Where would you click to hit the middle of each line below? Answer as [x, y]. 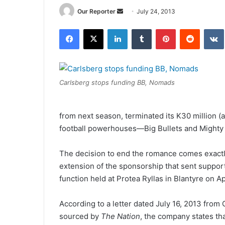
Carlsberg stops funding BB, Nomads [117, 82]
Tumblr [162, 29]
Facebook [94, 29]
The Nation [121, 216]
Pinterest [190, 29]
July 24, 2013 [156, 11]
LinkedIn [140, 29]
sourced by [80, 216]
